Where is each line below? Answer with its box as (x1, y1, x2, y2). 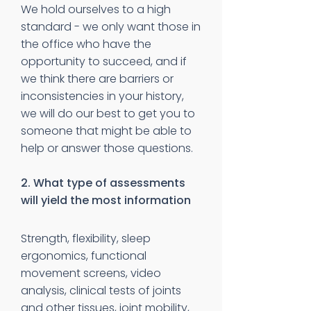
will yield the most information (21, 192, 191, 208)
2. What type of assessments (21, 175, 185, 191)
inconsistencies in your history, (21, 88, 184, 104)
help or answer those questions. (21, 140, 193, 156)
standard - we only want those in (21, 19, 201, 35)
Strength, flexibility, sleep (21, 230, 151, 246)
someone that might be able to (21, 123, 192, 139)
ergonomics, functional (21, 248, 146, 264)
